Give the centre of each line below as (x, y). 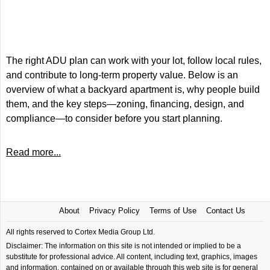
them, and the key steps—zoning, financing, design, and (125, 104)
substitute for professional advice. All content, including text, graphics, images (132, 256)
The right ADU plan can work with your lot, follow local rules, (134, 61)
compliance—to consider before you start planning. (114, 118)
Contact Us (225, 211)
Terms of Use (173, 211)
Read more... (33, 152)
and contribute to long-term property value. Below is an (122, 75)
